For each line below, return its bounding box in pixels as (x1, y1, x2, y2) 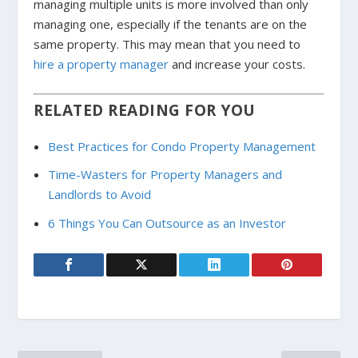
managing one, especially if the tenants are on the (34, 15, 308, 32)
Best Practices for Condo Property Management (47, 137, 316, 154)
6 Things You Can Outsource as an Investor (47, 214, 286, 231)
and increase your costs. (169, 55, 306, 72)
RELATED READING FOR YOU (34, 99, 256, 121)
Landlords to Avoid (47, 186, 151, 203)
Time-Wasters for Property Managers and (47, 166, 282, 183)
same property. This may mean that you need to (34, 35, 301, 52)
